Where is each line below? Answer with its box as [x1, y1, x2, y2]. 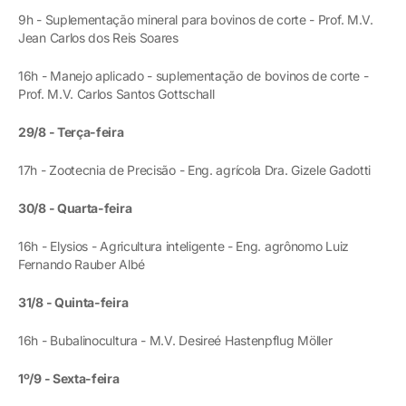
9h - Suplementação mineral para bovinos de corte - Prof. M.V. [18, 11, 373, 27]
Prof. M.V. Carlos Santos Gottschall [18, 85, 215, 101]
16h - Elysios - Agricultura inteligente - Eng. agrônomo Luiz [18, 237, 350, 254]
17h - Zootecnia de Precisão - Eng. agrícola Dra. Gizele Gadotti [18, 161, 372, 178]
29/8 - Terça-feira [18, 123, 124, 140]
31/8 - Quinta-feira [18, 294, 129, 310]
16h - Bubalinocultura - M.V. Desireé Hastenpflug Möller [18, 332, 333, 348]
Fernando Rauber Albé [18, 256, 145, 272]
